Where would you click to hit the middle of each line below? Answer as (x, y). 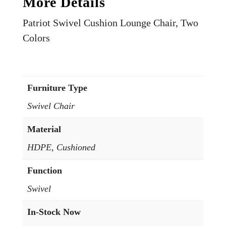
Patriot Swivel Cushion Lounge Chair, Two (110, 23)
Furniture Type (57, 88)
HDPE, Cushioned (61, 148)
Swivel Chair (51, 106)
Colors (36, 38)
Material (44, 129)
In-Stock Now (54, 212)
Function (44, 171)
